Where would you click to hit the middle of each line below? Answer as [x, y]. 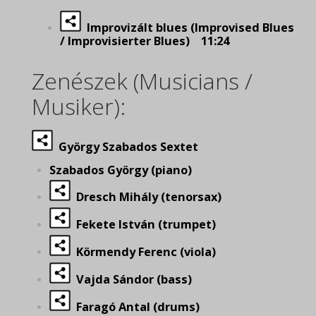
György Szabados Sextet [128, 147]
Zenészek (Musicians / [142, 81]
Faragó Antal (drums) [135, 307]
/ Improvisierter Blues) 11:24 [145, 41]
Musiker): [79, 106]
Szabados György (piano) [121, 170]
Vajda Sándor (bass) [131, 279]
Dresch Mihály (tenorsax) [149, 197]
